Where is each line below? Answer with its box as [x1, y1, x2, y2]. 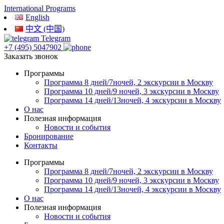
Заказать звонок [4, 52, 58, 60]
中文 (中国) [25, 24, 64, 33]
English [25, 13, 49, 21]
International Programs [4, 4, 75, 12]
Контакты [24, 141, 57, 149]
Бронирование [24, 132, 73, 140]
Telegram [41, 34, 70, 42]
